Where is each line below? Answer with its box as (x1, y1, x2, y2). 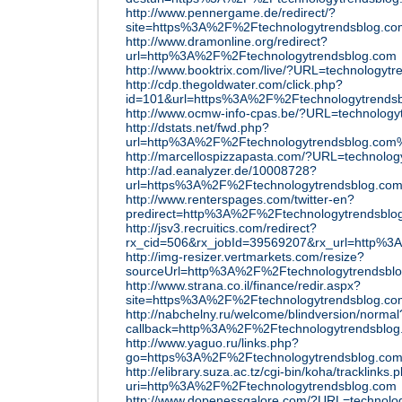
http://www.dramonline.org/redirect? (126, 34, 328, 48)
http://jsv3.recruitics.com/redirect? (126, 221, 317, 235)
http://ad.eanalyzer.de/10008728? (126, 163, 317, 178)
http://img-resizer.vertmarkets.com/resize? (126, 249, 364, 264)
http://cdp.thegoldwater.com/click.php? (126, 77, 343, 92)
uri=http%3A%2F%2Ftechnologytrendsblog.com (126, 379, 397, 393)
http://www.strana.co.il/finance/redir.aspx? (126, 278, 361, 293)
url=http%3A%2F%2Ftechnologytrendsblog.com (126, 48, 397, 63)
